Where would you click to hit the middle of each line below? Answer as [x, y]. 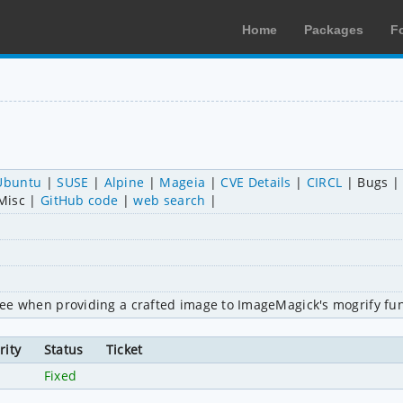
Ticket [124, 349]
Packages [334, 30]
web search [170, 200]
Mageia [183, 182]
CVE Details [256, 182]
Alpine [124, 182]
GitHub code [79, 200]
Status [63, 349]
